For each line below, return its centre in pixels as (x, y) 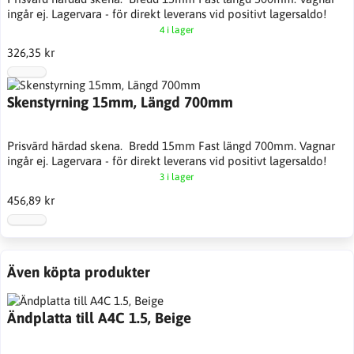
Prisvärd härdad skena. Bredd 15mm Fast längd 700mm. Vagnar (171, 146)
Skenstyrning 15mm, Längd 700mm (120, 102)
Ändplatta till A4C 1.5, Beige (99, 317)
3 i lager (177, 177)
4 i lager (177, 30)
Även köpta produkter (78, 271)
